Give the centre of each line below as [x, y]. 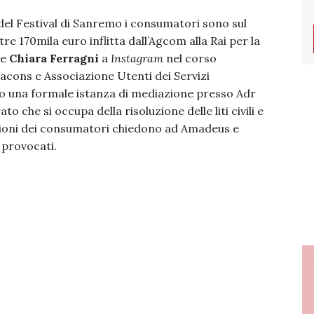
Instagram [137, 59]
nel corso [190, 59]
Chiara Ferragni [54, 59]
